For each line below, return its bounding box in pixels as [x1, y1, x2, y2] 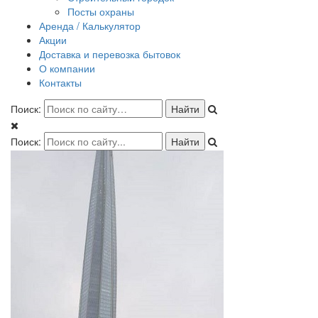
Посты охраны [67, 4, 134, 18]
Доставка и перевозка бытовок [39, 47, 180, 61]
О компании [39, 61, 95, 75]
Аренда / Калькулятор [39, 18, 141, 33]
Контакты [39, 75, 82, 89]
